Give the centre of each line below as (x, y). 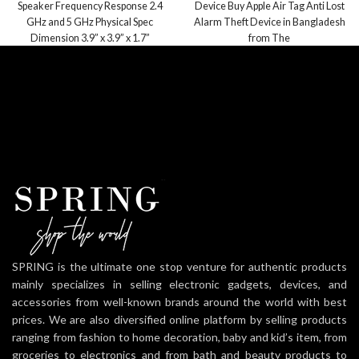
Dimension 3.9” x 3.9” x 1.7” (90, 38)
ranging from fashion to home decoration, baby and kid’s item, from (179, 337)
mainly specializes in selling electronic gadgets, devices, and (179, 284)
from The (269, 38)
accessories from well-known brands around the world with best (179, 302)
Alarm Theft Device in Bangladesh (269, 22)
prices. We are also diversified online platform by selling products (179, 320)
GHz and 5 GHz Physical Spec (90, 22)
